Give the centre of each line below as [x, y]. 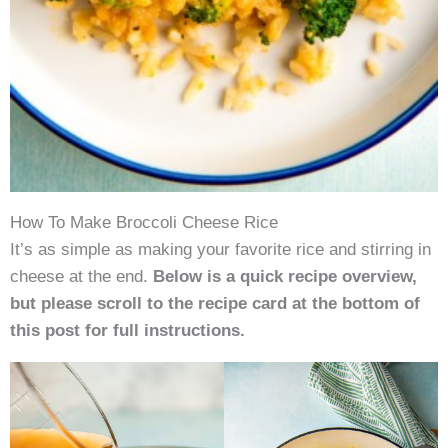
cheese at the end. [81, 276]
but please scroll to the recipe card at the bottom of [215, 303]
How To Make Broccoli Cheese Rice [144, 222]
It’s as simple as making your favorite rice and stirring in [220, 249]
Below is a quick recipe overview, [285, 276]
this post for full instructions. [127, 330]
